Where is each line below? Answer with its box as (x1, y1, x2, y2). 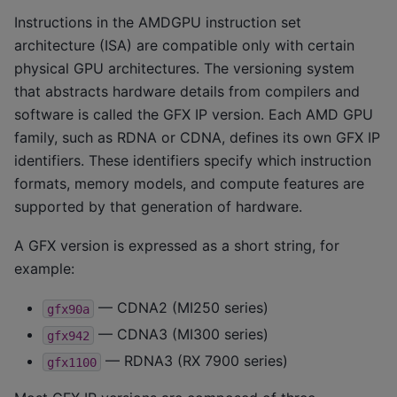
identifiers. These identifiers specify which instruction (14, 151, 371, 169)
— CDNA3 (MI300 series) (94, 325, 269, 344)
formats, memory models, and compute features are (14, 174, 364, 192)
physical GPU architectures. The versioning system (14, 58, 354, 77)
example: (14, 259, 74, 277)
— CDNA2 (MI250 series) (94, 299, 269, 317)
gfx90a (47, 301, 90, 316)
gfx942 (47, 328, 90, 343)
